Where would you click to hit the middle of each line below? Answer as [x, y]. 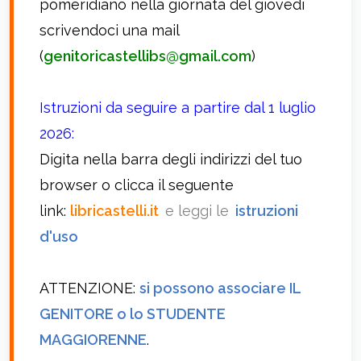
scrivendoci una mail [109, 30]
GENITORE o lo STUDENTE [133, 314]
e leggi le [197, 211]
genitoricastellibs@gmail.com [147, 56]
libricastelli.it [114, 211]
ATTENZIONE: [87, 288]
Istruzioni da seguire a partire [142, 108]
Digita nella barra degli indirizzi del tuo [171, 159]
